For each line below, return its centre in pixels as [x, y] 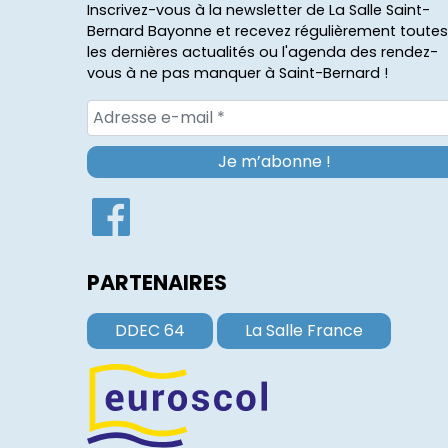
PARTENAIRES [157, 282]
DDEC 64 [150, 330]
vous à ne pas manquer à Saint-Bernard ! [237, 72]
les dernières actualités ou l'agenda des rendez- [262, 51]
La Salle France [304, 330]
